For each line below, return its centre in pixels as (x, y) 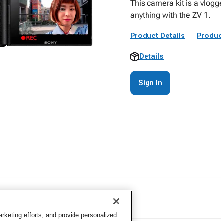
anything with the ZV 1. (170, 15)
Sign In (150, 83)
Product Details (158, 36)
